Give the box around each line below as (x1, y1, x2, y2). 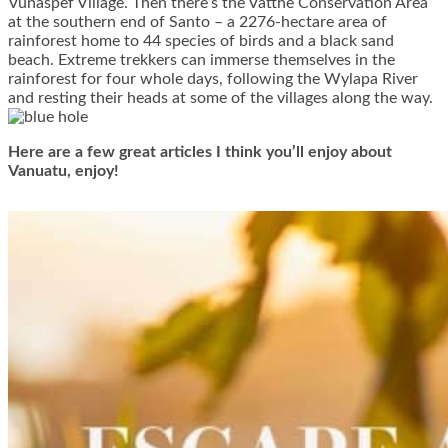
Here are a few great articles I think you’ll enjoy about (8, 143, 392, 160)
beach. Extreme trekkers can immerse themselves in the (8, 51, 395, 68)
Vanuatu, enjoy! (8, 162, 119, 179)
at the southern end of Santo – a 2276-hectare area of (8, 13, 387, 30)
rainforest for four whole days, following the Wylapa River (8, 70, 418, 87)
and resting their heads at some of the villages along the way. (8, 89, 433, 106)
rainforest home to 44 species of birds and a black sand (8, 32, 394, 49)
